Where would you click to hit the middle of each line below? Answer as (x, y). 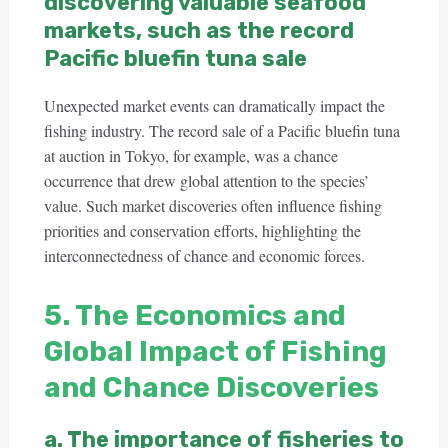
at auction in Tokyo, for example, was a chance (190, 155)
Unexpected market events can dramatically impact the (214, 105)
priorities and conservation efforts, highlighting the (202, 230)
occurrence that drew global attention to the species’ (206, 180)
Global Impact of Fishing (215, 351)
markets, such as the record (198, 30)
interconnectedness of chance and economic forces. (204, 255)
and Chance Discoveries (211, 387)
